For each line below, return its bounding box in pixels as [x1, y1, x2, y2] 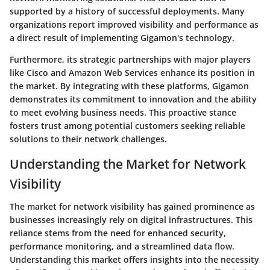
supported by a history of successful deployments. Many [10, 5, 245, 17]
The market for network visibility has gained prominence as [10, 201, 255, 213]
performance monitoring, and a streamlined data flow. [10, 240, 234, 253]
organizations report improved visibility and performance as [10, 18, 259, 30]
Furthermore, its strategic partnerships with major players [10, 53, 251, 65]
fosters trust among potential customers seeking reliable [10, 119, 245, 131]
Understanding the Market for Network [10, 155, 246, 172]
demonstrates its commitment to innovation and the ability [10, 93, 257, 105]
